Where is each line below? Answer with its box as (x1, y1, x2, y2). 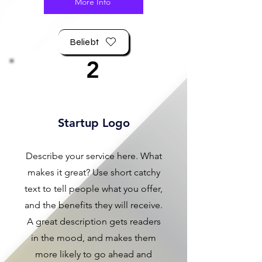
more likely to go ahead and (35, 248, 152, 260)
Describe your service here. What (25, 150, 162, 161)
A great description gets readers (26, 215, 161, 227)
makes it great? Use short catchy (27, 166, 160, 178)
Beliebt (70, 36, 99, 47)
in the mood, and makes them (31, 232, 156, 243)
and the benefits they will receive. (25, 199, 163, 211)
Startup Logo (57, 115, 130, 130)
